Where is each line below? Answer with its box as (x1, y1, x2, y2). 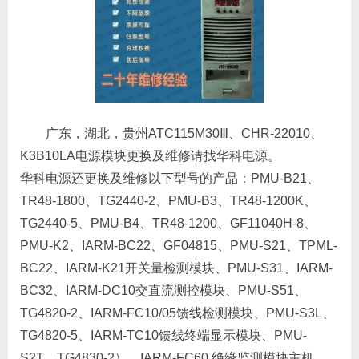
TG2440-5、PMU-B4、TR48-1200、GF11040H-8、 (20, 216, 317, 231)
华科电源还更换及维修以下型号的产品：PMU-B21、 (20, 171, 320, 186)
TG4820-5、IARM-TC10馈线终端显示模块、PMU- (20, 329, 307, 343)
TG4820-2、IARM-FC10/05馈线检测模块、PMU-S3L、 (20, 306, 335, 321)
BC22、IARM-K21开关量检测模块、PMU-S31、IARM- (20, 261, 333, 276)
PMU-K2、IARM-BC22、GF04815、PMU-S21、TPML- (20, 239, 337, 253)
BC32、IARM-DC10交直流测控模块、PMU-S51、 (20, 284, 307, 298)
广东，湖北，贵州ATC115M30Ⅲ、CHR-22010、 (46, 127, 323, 141)
